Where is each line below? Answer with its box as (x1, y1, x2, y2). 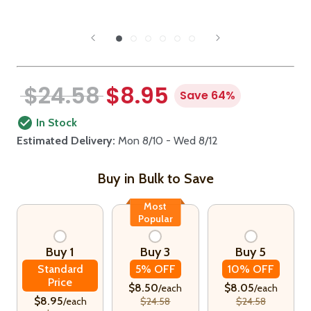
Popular (137, 212, 173, 226)
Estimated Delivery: (17, 134, 115, 148)
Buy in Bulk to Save (97, 170, 214, 187)
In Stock (36, 116, 77, 130)
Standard (37, 262, 83, 276)
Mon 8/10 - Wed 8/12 (115, 134, 218, 148)
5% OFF (135, 262, 176, 276)
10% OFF (227, 262, 274, 276)
